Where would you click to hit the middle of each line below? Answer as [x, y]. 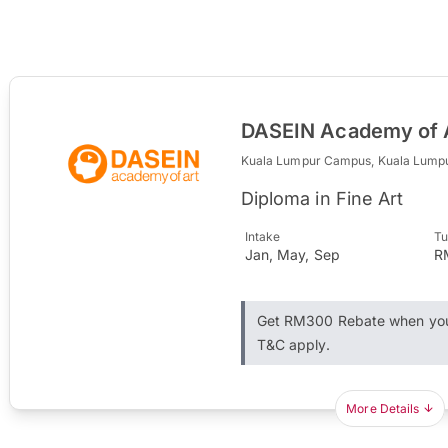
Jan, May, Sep [292, 254]
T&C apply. [293, 344]
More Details [383, 408]
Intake [262, 236]
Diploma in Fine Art [322, 198]
